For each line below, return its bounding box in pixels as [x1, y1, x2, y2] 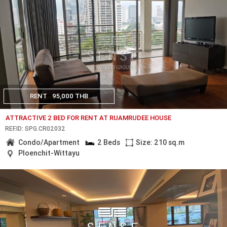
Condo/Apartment [18, 137, 80, 147]
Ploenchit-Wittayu [18, 148, 80, 158]
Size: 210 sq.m [136, 137, 185, 147]
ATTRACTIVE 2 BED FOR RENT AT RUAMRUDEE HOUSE [6, 113, 172, 123]
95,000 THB [52, 92, 88, 101]
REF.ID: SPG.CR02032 [5, 124, 65, 132]
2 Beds [97, 137, 120, 147]
